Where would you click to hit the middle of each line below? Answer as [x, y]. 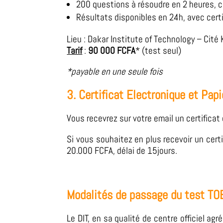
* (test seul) [159, 51]
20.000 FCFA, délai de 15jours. [122, 151]
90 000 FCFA [112, 51]
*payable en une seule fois [115, 72]
